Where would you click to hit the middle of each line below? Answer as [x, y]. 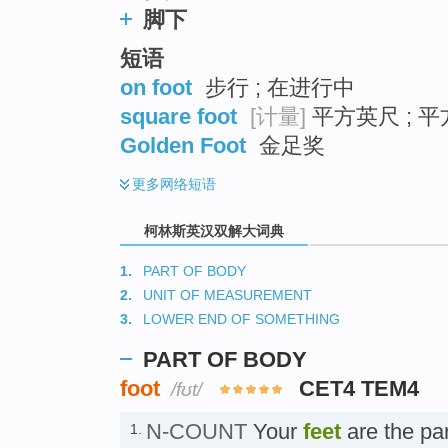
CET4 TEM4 [359, 388]
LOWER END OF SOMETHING [241, 318]
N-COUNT [196, 431]
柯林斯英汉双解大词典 [214, 230]
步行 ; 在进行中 [277, 87]
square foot [178, 116]
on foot [156, 87]
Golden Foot [183, 145]
